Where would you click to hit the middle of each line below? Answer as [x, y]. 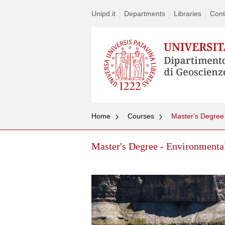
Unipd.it [103, 14]
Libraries [188, 14]
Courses [141, 116]
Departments [145, 14]
